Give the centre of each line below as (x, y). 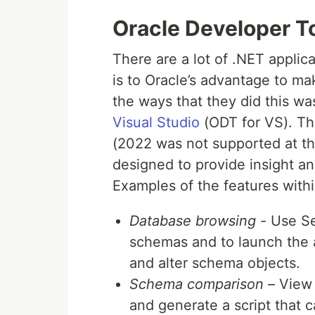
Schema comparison (197, 284)
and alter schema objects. (215, 263)
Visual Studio (156, 122)
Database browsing (193, 221)
